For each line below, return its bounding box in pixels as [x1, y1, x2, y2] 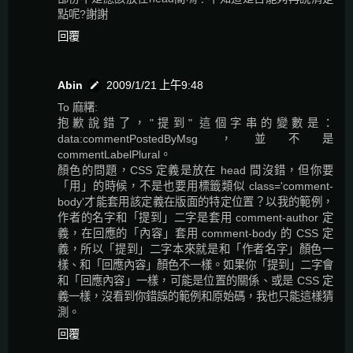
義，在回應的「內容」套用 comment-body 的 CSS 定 [58, 226, 333, 240]
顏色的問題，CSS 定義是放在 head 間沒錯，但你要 [58, 163, 333, 176]
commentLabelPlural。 [58, 147, 171, 161]
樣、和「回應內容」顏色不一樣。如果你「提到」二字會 [58, 258, 333, 271]
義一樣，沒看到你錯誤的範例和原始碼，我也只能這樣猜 [58, 289, 333, 303]
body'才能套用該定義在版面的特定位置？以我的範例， [58, 195, 333, 208]
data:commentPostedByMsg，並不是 [58, 132, 333, 145]
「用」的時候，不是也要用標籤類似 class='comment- [58, 179, 333, 192]
